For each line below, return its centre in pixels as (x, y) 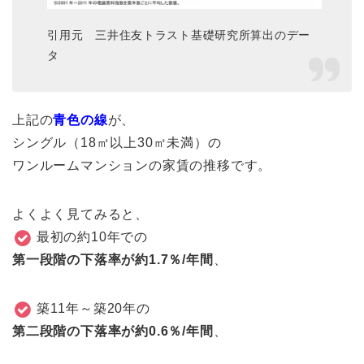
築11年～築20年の (93, 308)
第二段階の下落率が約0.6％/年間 (113, 331)
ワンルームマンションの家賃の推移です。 (142, 165)
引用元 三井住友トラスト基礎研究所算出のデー (179, 35)
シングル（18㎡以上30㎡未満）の (117, 142)
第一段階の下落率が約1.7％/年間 (113, 259)
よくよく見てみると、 (80, 214)
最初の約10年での (92, 236)
